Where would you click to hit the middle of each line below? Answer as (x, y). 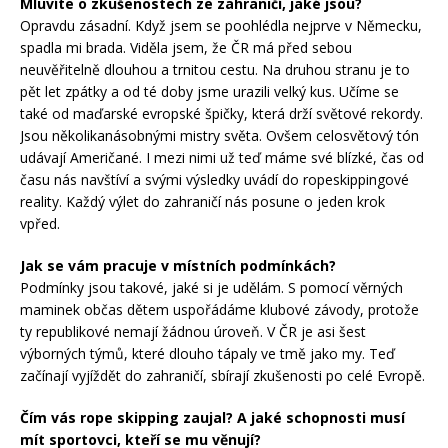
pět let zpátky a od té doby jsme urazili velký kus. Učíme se (209, 92)
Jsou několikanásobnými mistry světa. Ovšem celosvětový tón (219, 136)
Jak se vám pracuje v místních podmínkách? (178, 266)
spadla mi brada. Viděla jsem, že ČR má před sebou (186, 48)
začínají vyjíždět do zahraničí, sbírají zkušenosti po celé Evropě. (222, 376)
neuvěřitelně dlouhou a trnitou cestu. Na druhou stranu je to (215, 70)
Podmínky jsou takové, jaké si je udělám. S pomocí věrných (211, 288)
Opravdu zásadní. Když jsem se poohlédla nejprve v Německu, (221, 26)
